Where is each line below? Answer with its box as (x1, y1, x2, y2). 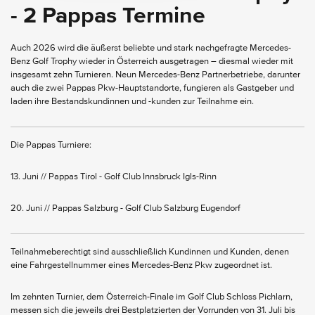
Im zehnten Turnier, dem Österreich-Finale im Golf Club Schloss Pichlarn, (11, 292, 292, 302)
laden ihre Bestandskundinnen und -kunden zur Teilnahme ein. (11, 96, 256, 106)
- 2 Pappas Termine (11, 4, 205, 27)
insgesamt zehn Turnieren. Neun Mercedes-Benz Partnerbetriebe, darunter (11, 70, 300, 79)
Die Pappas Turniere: (11, 140, 91, 150)
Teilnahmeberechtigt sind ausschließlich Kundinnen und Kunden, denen (11, 247, 289, 257)
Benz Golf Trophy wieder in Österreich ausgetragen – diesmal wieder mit (11, 56, 293, 66)
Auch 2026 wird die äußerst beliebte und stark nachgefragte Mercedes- (11, 43, 291, 53)
